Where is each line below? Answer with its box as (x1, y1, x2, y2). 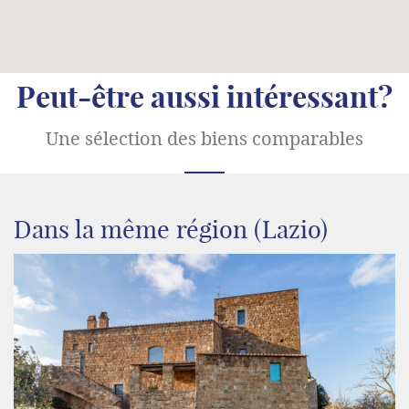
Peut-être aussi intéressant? (16, 78, 393, 115)
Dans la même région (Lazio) (14, 213, 328, 245)
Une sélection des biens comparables (46, 127, 363, 150)
